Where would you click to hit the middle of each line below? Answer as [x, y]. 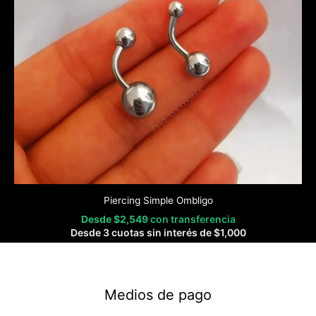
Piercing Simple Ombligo [158, 200]
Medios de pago [158, 294]
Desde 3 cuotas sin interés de [142, 233]
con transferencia [193, 219]
